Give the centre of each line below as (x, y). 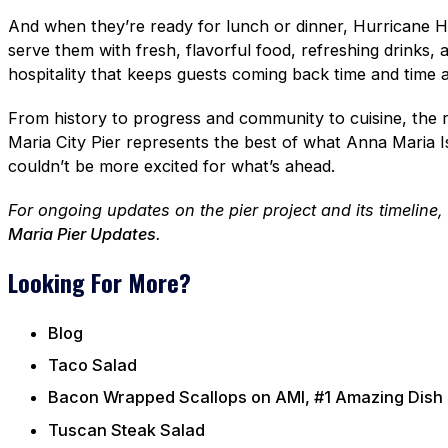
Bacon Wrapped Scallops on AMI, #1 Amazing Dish (245, 397)
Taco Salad (92, 365)
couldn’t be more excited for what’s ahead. (171, 165)
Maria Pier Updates (82, 233)
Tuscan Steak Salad (126, 429)
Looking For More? (99, 283)
